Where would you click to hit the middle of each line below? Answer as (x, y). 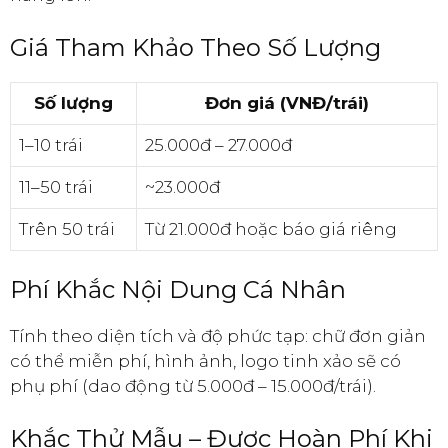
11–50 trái (56, 186)
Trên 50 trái (67, 228)
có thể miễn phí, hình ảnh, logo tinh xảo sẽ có (205, 361)
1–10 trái (51, 144)
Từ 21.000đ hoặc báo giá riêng (271, 228)
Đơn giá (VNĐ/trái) (287, 102)
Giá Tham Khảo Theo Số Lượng (195, 47)
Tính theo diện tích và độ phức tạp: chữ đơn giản (218, 336)
